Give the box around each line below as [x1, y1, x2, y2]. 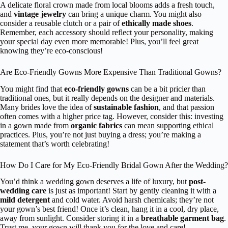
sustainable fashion [94, 102, 159, 111]
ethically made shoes [122, 18, 191, 27]
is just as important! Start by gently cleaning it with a [46, 186, 216, 195]
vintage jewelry [14, 9, 66, 18]
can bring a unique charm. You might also [66, 9, 202, 18]
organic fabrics [71, 121, 122, 130]
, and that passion [159, 102, 214, 111]
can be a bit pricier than [129, 84, 206, 93]
